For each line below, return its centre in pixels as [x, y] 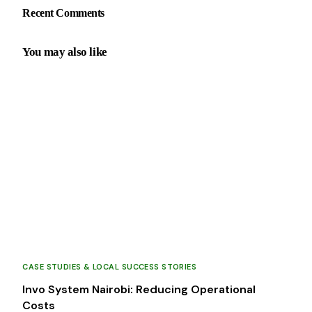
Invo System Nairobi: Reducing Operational [139, 289]
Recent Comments [63, 13]
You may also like [65, 52]
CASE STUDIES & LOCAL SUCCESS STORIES [110, 266]
